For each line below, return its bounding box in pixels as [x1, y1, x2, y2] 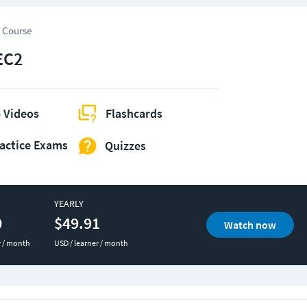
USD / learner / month [53, 237, 128, 248]
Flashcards [106, 106, 162, 122]
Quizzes [105, 138, 146, 154]
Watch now [223, 218, 276, 232]
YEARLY [53, 197, 84, 210]
